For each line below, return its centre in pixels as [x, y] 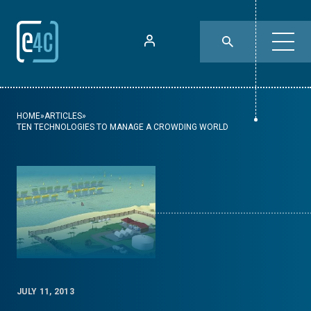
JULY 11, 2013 [45, 292]
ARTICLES [63, 116]
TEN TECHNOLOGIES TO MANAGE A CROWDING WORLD [123, 127]
